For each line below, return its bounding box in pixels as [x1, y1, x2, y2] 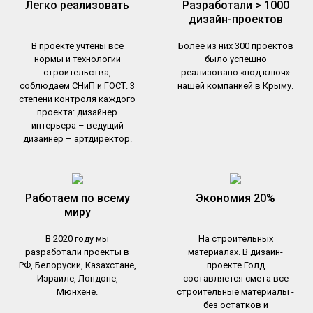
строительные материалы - [177, 286, 295, 297]
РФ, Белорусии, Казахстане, [18, 259, 136, 270]
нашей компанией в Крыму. [177, 80, 294, 91]
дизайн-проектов [188, 12, 283, 26]
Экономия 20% [196, 191, 276, 205]
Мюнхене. [57, 286, 99, 297]
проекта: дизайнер [37, 106, 118, 117]
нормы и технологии [34, 53, 121, 64]
